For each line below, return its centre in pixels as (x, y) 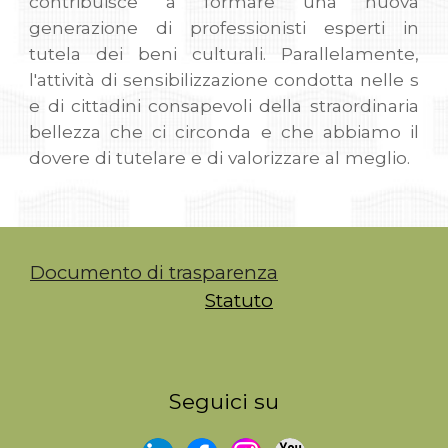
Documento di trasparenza (154, 272)
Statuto (239, 300)
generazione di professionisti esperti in (224, 28)
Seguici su (224, 401)
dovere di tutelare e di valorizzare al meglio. (220, 158)
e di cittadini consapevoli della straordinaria (224, 106)
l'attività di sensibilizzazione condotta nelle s (224, 80)
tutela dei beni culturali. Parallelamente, (224, 54)
